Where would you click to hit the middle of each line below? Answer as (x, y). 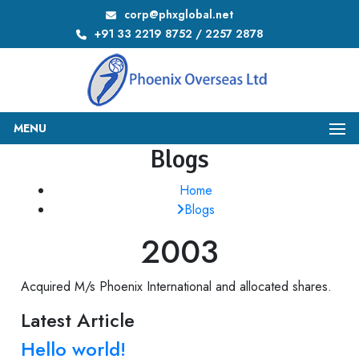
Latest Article (78, 320)
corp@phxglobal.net (179, 14)
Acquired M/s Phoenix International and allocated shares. (177, 286)
